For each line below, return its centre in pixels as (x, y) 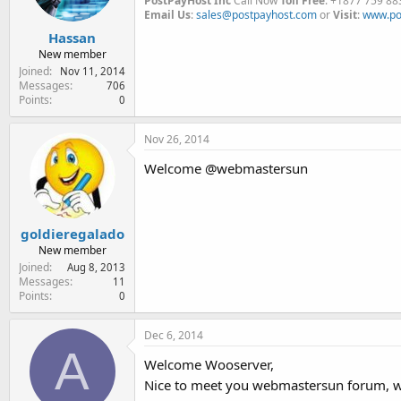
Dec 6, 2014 (174, 335)
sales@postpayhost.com (256, 15)
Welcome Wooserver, (209, 364)
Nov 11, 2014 (93, 71)
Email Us (167, 15)
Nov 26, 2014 (177, 139)
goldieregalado (72, 234)
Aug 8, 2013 (96, 267)
